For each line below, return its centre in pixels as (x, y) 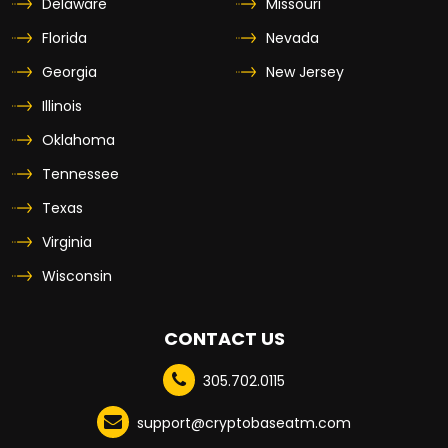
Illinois (62, 106)
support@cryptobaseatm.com (244, 423)
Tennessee (80, 174)
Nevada (292, 38)
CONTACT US (224, 339)
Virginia (67, 242)
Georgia (69, 72)
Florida (64, 38)
